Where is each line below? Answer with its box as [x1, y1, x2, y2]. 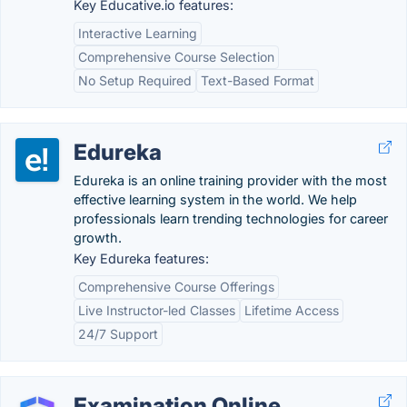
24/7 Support [78, 326, 158, 342]
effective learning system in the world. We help [74, 192, 357, 207]
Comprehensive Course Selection [78, 49, 274, 65]
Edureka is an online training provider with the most [74, 173, 387, 188]
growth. [74, 230, 122, 245]
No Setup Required [78, 73, 192, 88]
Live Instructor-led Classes [78, 303, 235, 318]
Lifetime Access [244, 303, 339, 318]
